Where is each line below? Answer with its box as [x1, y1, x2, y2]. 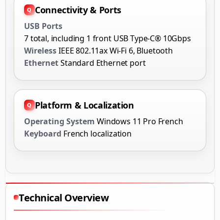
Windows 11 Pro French [97, 115, 183, 127]
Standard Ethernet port [60, 57, 146, 68]
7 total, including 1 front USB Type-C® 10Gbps [24, 32, 191, 44]
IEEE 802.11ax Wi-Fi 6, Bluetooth [58, 45, 173, 56]
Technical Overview [19, 191, 109, 204]
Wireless [24, 45, 56, 56]
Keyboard [24, 128, 61, 139]
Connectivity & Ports [35, 3, 121, 16]
